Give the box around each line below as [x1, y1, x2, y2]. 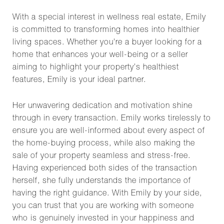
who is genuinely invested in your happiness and [12, 214, 194, 223]
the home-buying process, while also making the [12, 139, 195, 148]
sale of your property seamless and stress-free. [12, 152, 190, 160]
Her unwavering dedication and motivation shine [12, 102, 192, 110]
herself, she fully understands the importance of [12, 177, 191, 185]
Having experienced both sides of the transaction [12, 164, 197, 173]
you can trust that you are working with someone [12, 202, 194, 210]
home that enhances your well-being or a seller [12, 51, 188, 60]
